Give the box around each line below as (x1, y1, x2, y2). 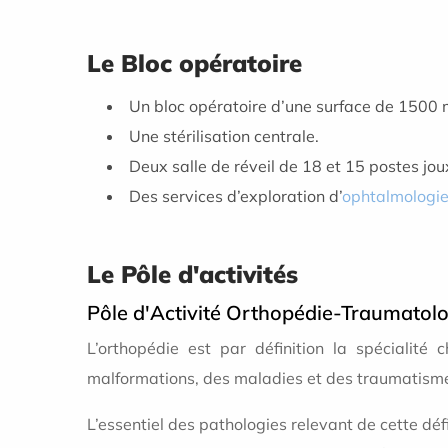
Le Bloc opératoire (87, 47, 309, 78)
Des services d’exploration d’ (129, 185, 342, 206)
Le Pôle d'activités (87, 258, 298, 289)
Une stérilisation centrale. (129, 125, 319, 146)
